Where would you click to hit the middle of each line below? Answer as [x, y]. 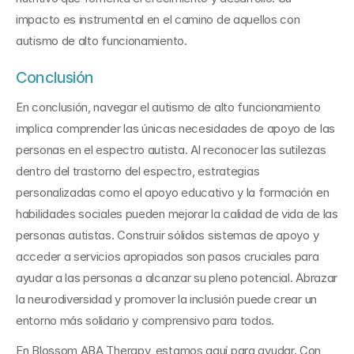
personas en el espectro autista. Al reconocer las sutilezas [171, 150]
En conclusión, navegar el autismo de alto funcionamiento [168, 107]
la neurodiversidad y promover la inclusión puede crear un [166, 299]
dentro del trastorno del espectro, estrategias [138, 171]
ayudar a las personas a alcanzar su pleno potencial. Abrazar [177, 278]
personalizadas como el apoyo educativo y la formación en [173, 192]
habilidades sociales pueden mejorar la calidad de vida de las [177, 214]
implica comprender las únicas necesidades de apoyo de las [175, 128]
